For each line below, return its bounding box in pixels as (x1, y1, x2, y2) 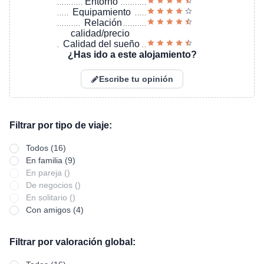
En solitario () (26, 193, 75, 202)
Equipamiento (72, 7, 131, 17)
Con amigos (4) (26, 205, 84, 214)
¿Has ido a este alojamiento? (67, 49, 197, 60)
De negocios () (26, 180, 81, 190)
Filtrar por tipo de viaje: (9, 120, 112, 130)
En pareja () (26, 168, 70, 177)
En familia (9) (26, 156, 75, 165)
